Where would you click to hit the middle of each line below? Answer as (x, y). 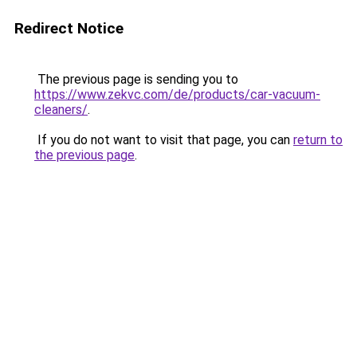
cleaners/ (61, 110)
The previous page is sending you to (136, 79)
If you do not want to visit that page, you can (164, 140)
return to (318, 140)
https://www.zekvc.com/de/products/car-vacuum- (177, 94)
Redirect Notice (69, 28)
